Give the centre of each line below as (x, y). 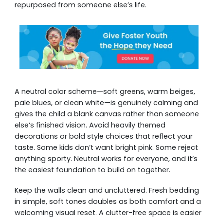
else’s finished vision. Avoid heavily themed (90, 125)
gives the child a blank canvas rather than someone (107, 114)
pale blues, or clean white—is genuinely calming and (106, 103)
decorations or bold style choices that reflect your (104, 136)
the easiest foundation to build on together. (92, 170)
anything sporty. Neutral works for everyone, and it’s (106, 159)
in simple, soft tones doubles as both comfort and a (108, 201)
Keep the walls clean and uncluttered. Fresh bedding (107, 190)
